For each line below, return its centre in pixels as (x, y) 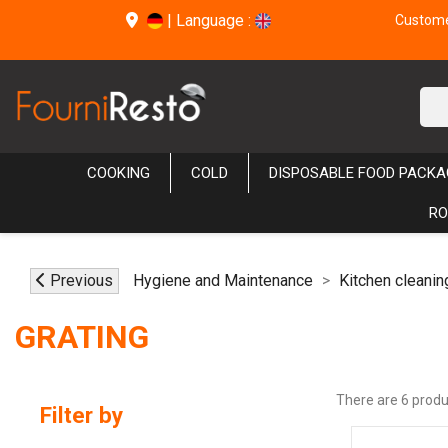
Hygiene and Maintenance (223, 281)
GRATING (82, 337)
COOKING (118, 173)
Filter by (81, 415)
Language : (215, 20)
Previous (81, 281)
